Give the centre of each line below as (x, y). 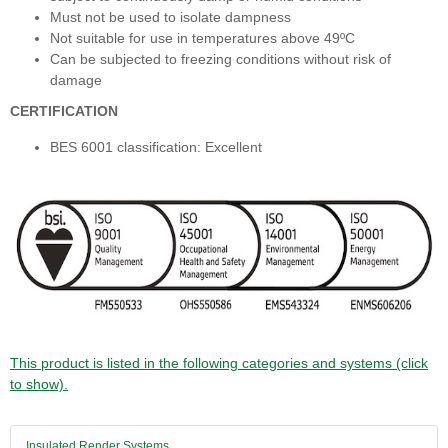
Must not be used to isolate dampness (170, 17)
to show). (39, 383)
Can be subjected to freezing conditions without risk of (220, 59)
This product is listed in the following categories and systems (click (219, 362)
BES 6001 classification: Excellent (156, 147)
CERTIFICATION (64, 111)
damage (76, 80)
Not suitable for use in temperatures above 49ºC (202, 38)
